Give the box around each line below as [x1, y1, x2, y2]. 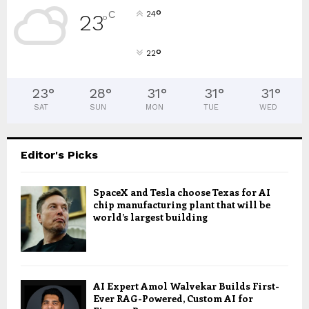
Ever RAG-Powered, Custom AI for [93, 292, 253, 306]
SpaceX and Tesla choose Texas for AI [93, 186, 270, 199]
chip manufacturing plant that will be [93, 198, 270, 212]
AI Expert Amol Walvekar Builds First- [93, 279, 279, 293]
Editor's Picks [21, 148, 98, 162]
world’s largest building [93, 210, 208, 224]
